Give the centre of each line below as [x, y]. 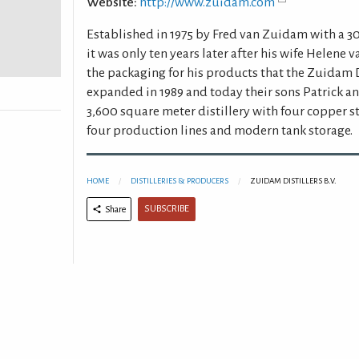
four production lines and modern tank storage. [219, 131]
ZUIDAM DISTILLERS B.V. [293, 181]
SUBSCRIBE [166, 209]
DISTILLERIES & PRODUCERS [179, 181]
